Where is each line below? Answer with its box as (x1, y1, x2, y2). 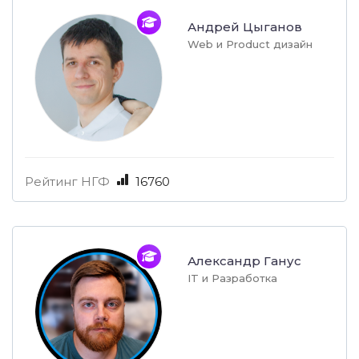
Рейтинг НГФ (25, 174, 110, 190)
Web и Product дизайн (188, 38, 313, 51)
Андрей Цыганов (188, 19, 302, 35)
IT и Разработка (188, 272, 277, 285)
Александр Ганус (188, 253, 301, 269)
